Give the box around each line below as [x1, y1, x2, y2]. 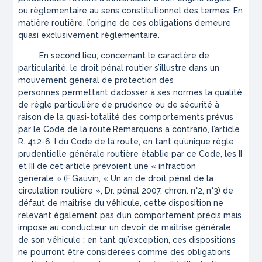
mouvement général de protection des [18, 75, 174, 85]
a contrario [165, 125, 208, 135]
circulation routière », [18, 186, 105, 196]
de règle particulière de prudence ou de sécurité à [18, 100, 220, 110]
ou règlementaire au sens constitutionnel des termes [18, 6, 230, 16]
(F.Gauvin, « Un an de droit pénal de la [64, 174, 214, 184]
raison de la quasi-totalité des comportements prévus [18, 112, 234, 122]
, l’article [208, 125, 240, 135]
